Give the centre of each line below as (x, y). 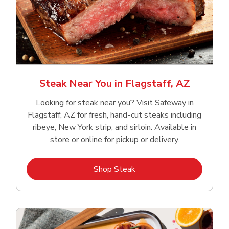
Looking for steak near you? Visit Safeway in (114, 103)
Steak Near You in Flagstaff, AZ (114, 84)
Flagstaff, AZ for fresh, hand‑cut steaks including (114, 115)
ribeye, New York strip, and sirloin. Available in (114, 128)
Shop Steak (114, 169)
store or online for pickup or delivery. (114, 140)
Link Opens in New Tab (177, 169)
